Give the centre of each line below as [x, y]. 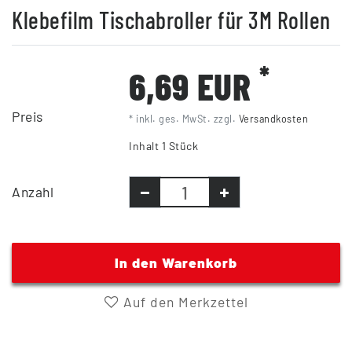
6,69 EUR [194, 86]
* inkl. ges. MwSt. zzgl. [184, 119]
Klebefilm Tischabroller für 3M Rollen [171, 20]
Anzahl [33, 192]
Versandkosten [273, 119]
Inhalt [145, 146]
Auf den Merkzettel [183, 302]
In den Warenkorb [176, 263]
